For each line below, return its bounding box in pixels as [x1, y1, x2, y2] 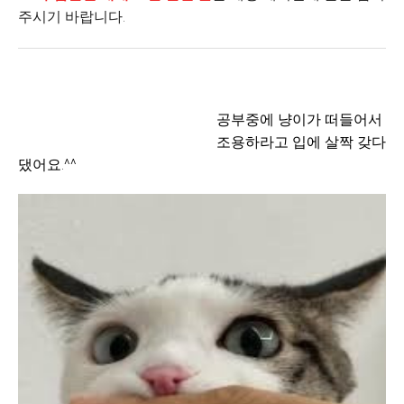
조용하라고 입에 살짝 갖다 [18, 133, 386, 151]
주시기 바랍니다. [18, 8, 133, 25]
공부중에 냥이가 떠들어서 [18, 111, 382, 128]
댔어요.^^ [18, 156, 77, 173]
